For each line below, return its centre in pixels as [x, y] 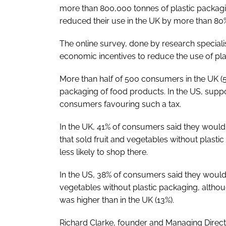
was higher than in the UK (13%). [117, 200]
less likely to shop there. [104, 152]
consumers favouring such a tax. [120, 104]
